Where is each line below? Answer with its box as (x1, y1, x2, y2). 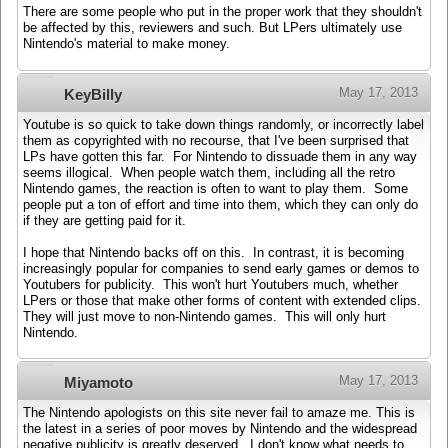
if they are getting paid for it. (23, 213, 186, 228)
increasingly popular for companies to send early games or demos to (23, 261, 419, 276)
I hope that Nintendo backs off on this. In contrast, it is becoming (23, 245, 404, 260)
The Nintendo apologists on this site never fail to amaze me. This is (23, 406, 415, 421)
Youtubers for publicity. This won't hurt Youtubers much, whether (23, 277, 398, 292)
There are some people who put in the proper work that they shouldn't (23, 5, 422, 20)
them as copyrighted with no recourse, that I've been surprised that (23, 133, 409, 148)
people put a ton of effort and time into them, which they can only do (23, 197, 418, 212)
